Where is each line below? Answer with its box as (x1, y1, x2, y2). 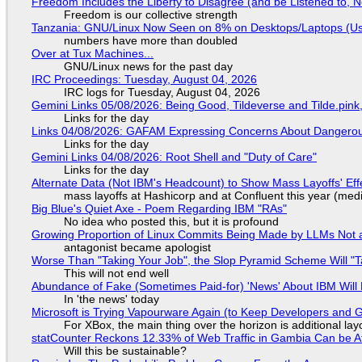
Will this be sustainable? (63, 344, 187, 358)
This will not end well (63, 267, 169, 280)
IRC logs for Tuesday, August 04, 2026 (63, 86, 260, 99)
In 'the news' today (63, 293, 159, 306)
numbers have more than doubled (63, 34, 238, 48)
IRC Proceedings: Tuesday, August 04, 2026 (31, 73, 257, 86)
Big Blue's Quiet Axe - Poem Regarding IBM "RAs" (31, 202, 287, 216)
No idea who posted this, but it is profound (63, 215, 279, 229)
